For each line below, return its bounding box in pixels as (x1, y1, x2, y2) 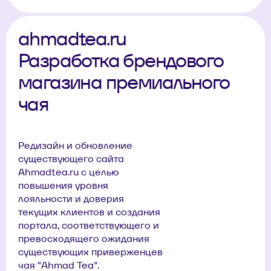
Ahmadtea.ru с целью (18, 166, 119, 178)
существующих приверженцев (18, 246, 163, 258)
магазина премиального (18, 70, 229, 94)
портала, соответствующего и (18, 219, 159, 232)
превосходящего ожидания (18, 232, 149, 245)
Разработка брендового (18, 48, 223, 73)
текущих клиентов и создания (18, 206, 160, 218)
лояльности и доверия (18, 192, 124, 205)
